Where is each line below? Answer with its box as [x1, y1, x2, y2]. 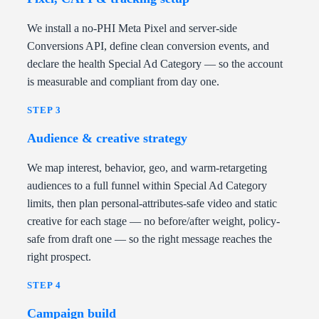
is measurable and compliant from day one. [27, 75, 219, 88]
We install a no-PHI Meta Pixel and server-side [27, 22, 237, 35]
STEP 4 [27, 280, 61, 291]
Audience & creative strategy [27, 131, 187, 146]
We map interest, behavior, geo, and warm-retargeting [27, 162, 267, 174]
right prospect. [27, 251, 91, 263]
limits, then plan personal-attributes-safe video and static [27, 197, 277, 210]
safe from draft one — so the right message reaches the [27, 233, 272, 246]
